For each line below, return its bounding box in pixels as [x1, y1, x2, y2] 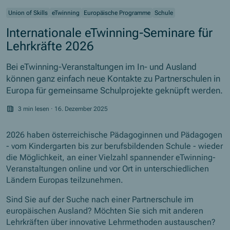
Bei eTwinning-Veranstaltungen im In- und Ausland [6, 61, 197, 72]
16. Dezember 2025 [54, 105, 108, 112]
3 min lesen [16, 105, 51, 112]
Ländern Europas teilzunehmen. [6, 175, 124, 185]
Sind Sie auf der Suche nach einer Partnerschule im [6, 194, 194, 204]
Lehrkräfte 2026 [6, 38, 94, 53]
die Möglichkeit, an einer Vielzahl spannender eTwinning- [6, 152, 216, 162]
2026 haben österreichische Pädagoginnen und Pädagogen [6, 129, 223, 140]
